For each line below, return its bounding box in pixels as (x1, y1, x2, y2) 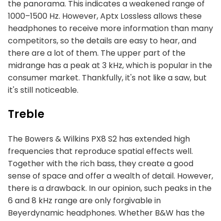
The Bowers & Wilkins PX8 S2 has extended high (8, 133, 190, 145)
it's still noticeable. (8, 84, 78, 96)
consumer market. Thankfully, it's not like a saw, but (8, 72, 207, 83)
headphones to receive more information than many (8, 23, 213, 34)
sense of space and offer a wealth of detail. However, (8, 170, 213, 182)
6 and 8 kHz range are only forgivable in (8, 195, 161, 206)
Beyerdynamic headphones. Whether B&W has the (8, 207, 205, 219)
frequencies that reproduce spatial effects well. (8, 146, 193, 157)
